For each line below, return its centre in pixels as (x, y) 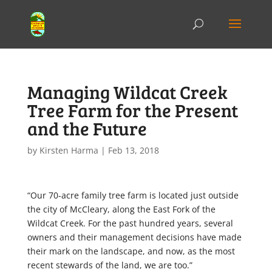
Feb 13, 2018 (133, 150)
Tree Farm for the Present (132, 110)
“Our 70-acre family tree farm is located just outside (133, 195)
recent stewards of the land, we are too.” (110, 265)
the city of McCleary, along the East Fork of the (121, 209)
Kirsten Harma (69, 150)
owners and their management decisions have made (134, 237)
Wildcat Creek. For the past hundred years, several (130, 223)
